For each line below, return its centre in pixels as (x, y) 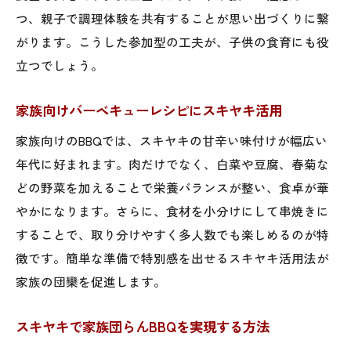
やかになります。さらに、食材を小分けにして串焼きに (172, 210)
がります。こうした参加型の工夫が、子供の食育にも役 (172, 41)
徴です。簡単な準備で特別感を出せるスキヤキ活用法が (172, 257)
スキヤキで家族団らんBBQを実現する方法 (143, 326)
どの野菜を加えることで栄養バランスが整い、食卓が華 (172, 187)
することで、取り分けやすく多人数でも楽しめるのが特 (172, 234)
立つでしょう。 (60, 65)
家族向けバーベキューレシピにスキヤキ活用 (149, 110)
